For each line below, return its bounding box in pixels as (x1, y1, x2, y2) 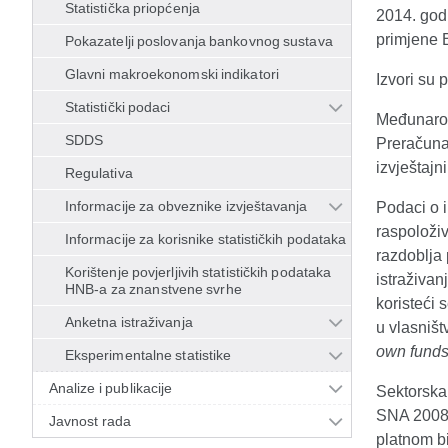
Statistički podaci (65, 99, 171, 115)
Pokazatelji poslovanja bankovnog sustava (65, 33, 333, 49)
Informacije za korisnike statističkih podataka (65, 231, 347, 247)
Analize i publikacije (49, 380, 173, 396)
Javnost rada (49, 413, 132, 429)
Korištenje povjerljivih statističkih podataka (65, 264, 332, 280)
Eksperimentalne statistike (65, 347, 232, 363)
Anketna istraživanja (65, 314, 193, 330)
